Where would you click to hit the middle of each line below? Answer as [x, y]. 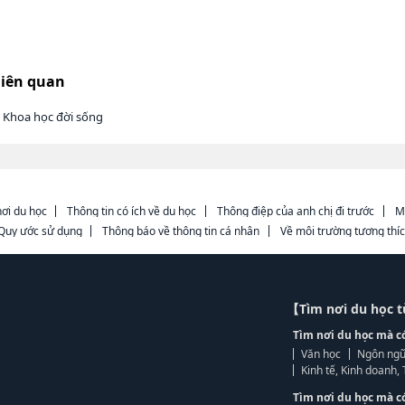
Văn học [321, 354]
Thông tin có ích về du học [132, 212]
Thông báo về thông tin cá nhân [181, 231]
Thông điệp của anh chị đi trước [296, 212]
